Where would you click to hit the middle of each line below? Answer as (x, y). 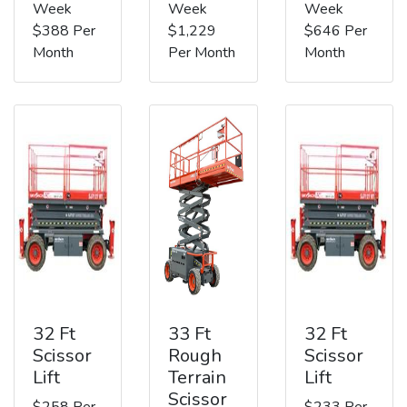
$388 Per (64, 30)
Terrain (198, 377)
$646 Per (335, 30)
